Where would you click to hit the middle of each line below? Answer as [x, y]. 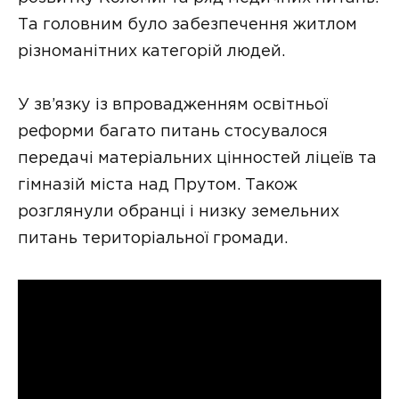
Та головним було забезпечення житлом [187, 24]
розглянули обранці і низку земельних [179, 212]
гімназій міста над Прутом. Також [158, 186]
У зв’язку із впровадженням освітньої [173, 106]
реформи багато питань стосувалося [173, 132]
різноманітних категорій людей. [151, 51]
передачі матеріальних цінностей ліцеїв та [197, 159]
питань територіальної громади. [153, 239]
